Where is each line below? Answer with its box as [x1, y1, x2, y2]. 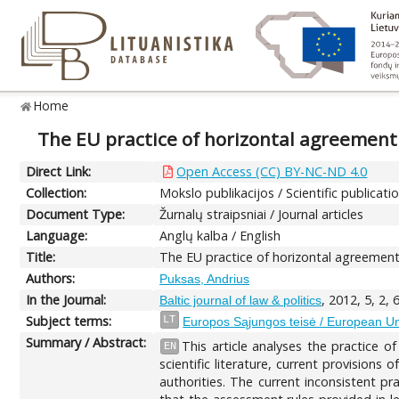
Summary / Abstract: [26, 333, 147, 351]
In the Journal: [26, 290, 107, 308]
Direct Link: [26, 162, 92, 180]
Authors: [26, 269, 76, 287]
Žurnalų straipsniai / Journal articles [159, 205, 364, 223]
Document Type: [26, 205, 126, 223]
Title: [26, 248, 56, 265]
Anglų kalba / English [159, 226, 281, 244]
